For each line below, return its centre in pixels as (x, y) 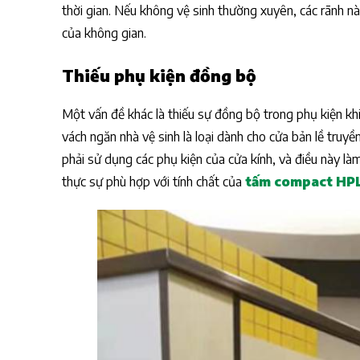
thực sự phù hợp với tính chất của (153, 181)
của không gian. (104, 33)
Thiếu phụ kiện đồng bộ (159, 75)
